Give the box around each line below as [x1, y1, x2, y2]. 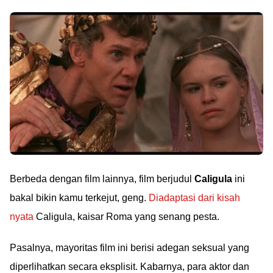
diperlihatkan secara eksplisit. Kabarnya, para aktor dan [10, 261, 249, 272]
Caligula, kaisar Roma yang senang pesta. [34, 211, 219, 222]
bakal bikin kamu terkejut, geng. [10, 192, 149, 203]
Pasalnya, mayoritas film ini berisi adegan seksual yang [10, 242, 249, 253]
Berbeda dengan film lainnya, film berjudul [10, 173, 194, 184]
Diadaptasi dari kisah [149, 192, 240, 203]
